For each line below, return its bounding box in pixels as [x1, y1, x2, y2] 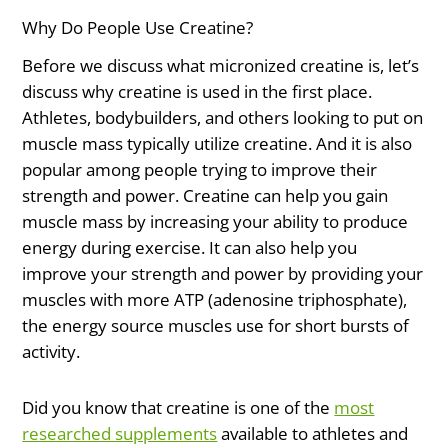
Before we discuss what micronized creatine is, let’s [22, 54, 420, 78]
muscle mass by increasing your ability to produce [22, 210, 409, 234]
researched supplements [22, 422, 218, 445]
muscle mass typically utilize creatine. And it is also [22, 132, 413, 156]
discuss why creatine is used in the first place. [22, 80, 373, 104]
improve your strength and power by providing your [22, 262, 424, 286]
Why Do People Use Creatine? [22, 16, 254, 40]
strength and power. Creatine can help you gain [22, 184, 389, 208]
